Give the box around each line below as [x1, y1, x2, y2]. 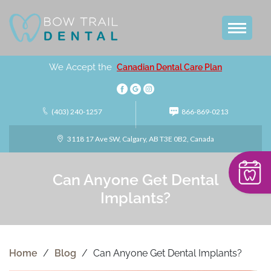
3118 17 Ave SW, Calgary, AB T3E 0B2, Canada [65, 134, 214, 143]
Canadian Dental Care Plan [117, 62, 222, 72]
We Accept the [49, 62, 114, 73]
